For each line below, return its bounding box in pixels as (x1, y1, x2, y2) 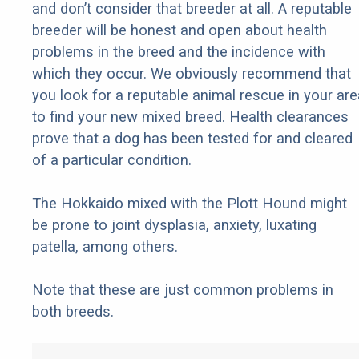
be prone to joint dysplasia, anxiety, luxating (32, 216, 317, 234)
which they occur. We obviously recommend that (32, 65, 351, 83)
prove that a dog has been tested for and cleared (32, 130, 353, 147)
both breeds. (32, 303, 114, 321)
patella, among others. (32, 238, 178, 256)
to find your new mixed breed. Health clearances (32, 108, 349, 126)
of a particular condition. (32, 151, 192, 169)
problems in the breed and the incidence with (32, 43, 325, 61)
